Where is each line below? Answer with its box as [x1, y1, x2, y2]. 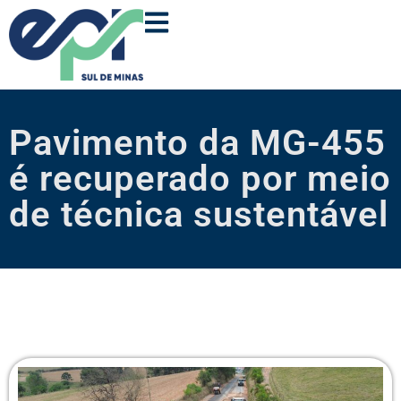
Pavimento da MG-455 [9, 122, 386, 165]
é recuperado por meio [9, 158, 391, 200]
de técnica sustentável [9, 193, 388, 236]
